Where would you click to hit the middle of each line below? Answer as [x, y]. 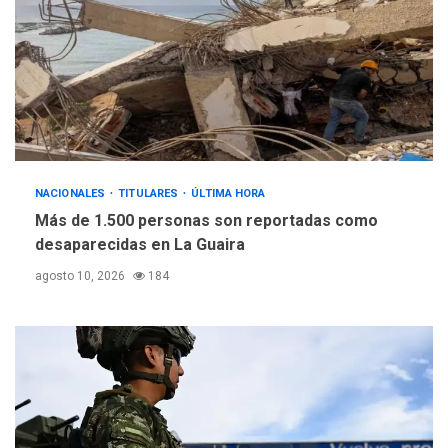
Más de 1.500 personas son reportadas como [206, 221]
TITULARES [150, 194]
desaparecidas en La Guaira [140, 245]
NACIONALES [72, 194]
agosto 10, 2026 [81, 276]
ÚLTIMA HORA [228, 194]
